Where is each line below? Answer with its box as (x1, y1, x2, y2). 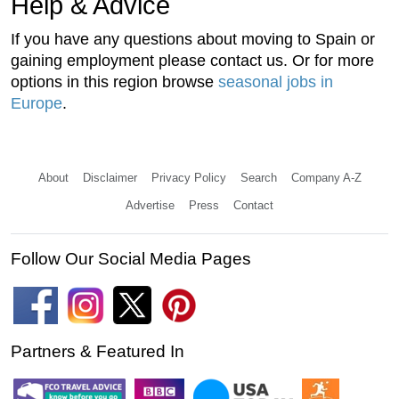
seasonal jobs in (218, 73, 333, 92)
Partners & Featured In (11, 342, 184, 362)
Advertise (126, 199, 175, 213)
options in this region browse (11, 73, 218, 92)
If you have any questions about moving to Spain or (11, 30, 375, 49)
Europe (11, 94, 62, 113)
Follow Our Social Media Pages (11, 249, 251, 269)
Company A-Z (290, 171, 362, 185)
